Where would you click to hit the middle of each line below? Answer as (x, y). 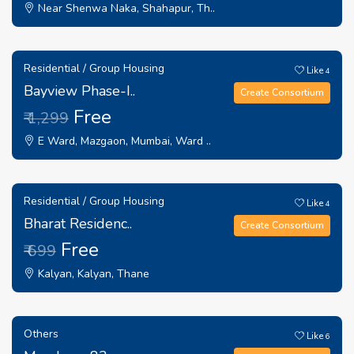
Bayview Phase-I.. (79, 91)
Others (41, 334)
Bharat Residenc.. (78, 224)
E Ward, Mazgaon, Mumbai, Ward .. (123, 141)
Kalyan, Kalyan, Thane (92, 274)
